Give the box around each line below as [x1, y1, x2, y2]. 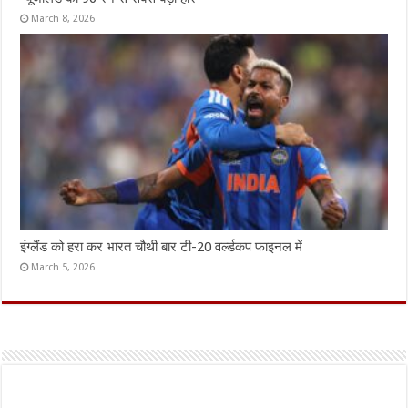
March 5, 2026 [31, 260, 96, 273]
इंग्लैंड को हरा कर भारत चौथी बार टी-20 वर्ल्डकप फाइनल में [20, 238, 303, 255]
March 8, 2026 [31, 13, 96, 25]
